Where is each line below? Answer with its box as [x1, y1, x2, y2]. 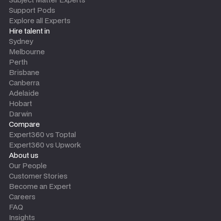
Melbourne [9, 47, 45, 57]
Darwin [9, 109, 32, 119]
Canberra [9, 78, 39, 88]
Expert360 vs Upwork [9, 140, 81, 150]
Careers [9, 192, 36, 202]
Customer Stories [9, 171, 68, 181]
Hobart [9, 99, 32, 109]
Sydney [9, 37, 33, 46]
